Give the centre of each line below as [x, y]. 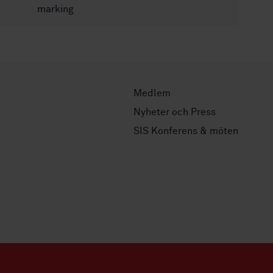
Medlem [152, 93]
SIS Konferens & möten [186, 131]
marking [56, 9]
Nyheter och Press [175, 112]
